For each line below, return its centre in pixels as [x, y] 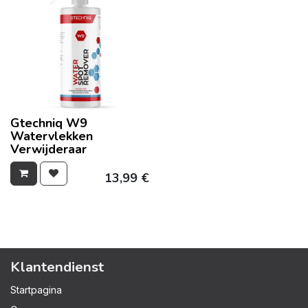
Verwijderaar [48, 149]
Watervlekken [52, 136]
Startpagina [36, 289]
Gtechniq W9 [49, 123]
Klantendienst [57, 266]
